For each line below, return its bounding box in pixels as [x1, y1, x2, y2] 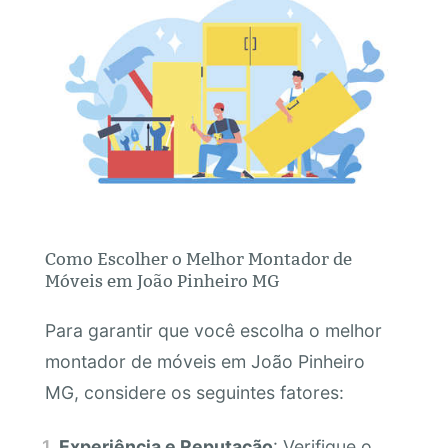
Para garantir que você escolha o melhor [44, 320, 382, 342]
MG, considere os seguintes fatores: [44, 382, 344, 404]
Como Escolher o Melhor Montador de [44, 248, 352, 270]
